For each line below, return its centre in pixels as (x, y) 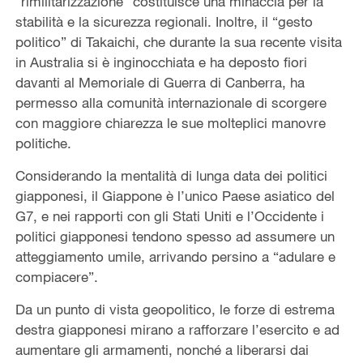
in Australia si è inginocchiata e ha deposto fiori (161, 62)
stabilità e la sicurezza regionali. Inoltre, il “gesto (164, 21)
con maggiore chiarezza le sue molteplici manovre (170, 122)
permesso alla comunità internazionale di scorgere (171, 102)
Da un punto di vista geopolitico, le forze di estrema (175, 309)
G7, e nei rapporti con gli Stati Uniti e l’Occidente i (169, 216)
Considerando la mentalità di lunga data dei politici (171, 175)
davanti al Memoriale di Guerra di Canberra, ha (160, 82)
